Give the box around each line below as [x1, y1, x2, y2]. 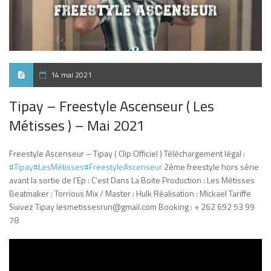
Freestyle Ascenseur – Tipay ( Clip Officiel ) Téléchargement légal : [9, 147, 245, 160]
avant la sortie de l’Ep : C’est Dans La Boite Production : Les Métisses [9, 174, 255, 187]
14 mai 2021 [51, 69, 92, 81]
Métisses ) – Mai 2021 [9, 114, 145, 137]
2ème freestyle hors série [162, 160, 259, 174]
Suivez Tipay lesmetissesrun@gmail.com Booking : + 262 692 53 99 [9, 200, 255, 214]
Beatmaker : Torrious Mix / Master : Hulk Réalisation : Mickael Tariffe [9, 187, 251, 200]
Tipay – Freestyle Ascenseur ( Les [9, 95, 214, 117]
